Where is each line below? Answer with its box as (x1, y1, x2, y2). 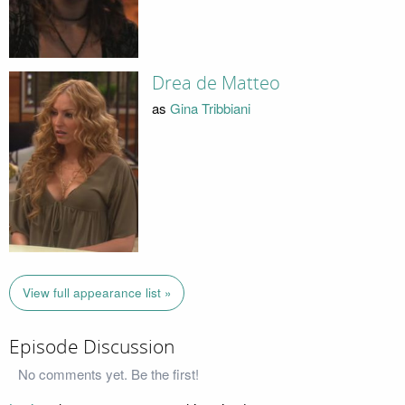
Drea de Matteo (151, 71, 280, 94)
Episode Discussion (9, 334, 174, 359)
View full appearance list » (22, 284, 172, 302)
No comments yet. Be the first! (18, 364, 199, 384)
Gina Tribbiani (169, 99, 250, 118)
